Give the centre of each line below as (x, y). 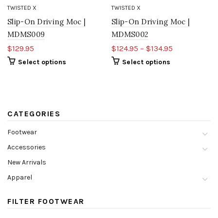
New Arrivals (27, 162)
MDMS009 (26, 34)
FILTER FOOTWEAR (46, 201)
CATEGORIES (34, 113)
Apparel (20, 177)
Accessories (27, 147)
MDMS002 (130, 34)
